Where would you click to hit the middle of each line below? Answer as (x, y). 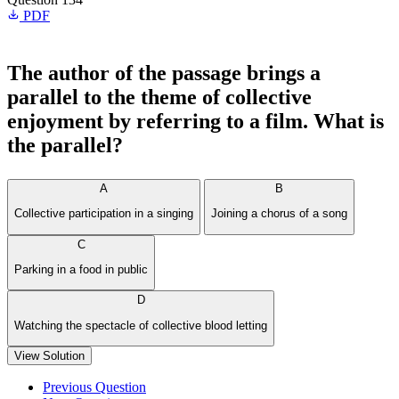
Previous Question (94, 387)
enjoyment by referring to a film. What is (195, 121)
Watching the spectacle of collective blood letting (141, 325)
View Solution (49, 355)
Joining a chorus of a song (279, 214)
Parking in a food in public (81, 269)
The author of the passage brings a (164, 73)
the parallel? (65, 145)
